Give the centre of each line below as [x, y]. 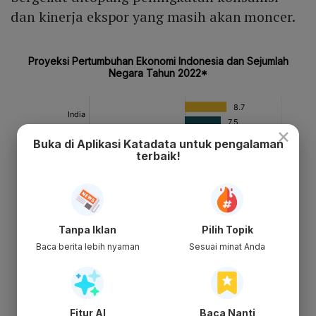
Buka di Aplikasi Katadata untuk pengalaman [158, 144]
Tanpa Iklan [87, 229]
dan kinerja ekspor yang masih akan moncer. [153, 17]
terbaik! [158, 156]
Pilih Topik [227, 229]
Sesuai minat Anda [227, 246]
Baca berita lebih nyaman [87, 246]
